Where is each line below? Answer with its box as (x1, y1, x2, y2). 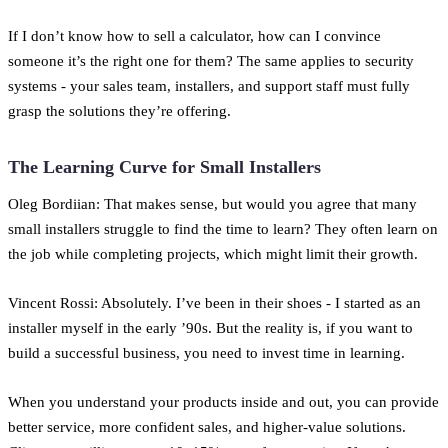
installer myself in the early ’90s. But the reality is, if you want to (8, 318, 413, 336)
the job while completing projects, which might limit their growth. (8, 244, 418, 262)
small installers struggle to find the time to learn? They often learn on (8, 219, 438, 237)
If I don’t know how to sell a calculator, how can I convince (8, 26, 381, 44)
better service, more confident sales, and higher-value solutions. (8, 417, 406, 435)
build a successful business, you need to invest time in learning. (8, 343, 405, 361)
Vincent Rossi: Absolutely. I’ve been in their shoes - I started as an (8, 293, 421, 311)
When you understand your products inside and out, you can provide (8, 392, 439, 410)
